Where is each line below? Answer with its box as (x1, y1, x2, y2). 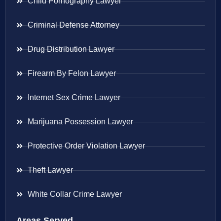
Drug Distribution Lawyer (27, 45, 114, 54)
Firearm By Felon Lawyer (27, 69, 116, 78)
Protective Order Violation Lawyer (27, 142, 145, 150)
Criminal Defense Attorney (27, 21, 119, 30)
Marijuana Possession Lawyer (27, 117, 133, 126)
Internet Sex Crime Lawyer (27, 93, 120, 102)
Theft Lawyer (27, 166, 73, 175)
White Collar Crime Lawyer (27, 190, 122, 199)
